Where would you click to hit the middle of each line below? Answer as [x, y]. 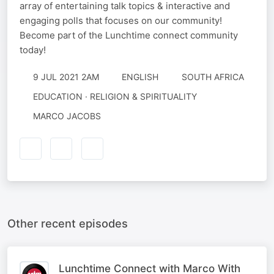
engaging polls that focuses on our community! [121, 20]
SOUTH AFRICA [213, 77]
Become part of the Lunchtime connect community [129, 35]
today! [33, 50]
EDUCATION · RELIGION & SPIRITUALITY [115, 96]
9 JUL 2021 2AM [66, 77]
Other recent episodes [68, 223]
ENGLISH [140, 77]
